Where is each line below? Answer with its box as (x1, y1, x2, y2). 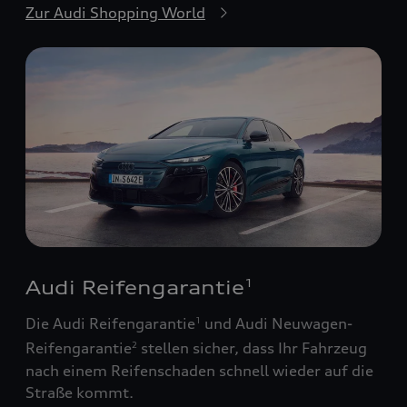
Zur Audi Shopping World (25, 3, 205, 22)
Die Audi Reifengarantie (25, 314, 195, 333)
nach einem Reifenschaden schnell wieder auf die (25, 361, 373, 380)
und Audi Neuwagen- (201, 314, 352, 333)
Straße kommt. (25, 382, 134, 402)
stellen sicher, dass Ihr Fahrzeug (137, 339, 367, 358)
